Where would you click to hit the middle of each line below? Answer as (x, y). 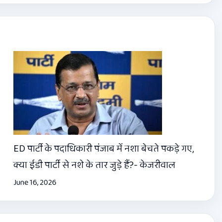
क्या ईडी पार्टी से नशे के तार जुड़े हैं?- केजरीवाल (94, 165)
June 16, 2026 (35, 182)
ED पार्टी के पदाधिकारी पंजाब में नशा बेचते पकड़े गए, (103, 148)
